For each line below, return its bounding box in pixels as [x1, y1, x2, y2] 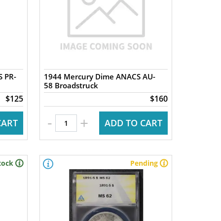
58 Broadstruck [44, 80, 99, 90]
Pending [130, 158, 158, 168]
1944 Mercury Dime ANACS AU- [44, 72, 156, 81]
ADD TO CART [104, 117, 162, 129]
